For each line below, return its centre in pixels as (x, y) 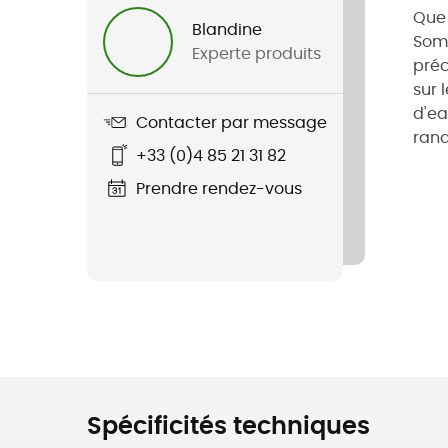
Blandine (227, 30)
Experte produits (257, 54)
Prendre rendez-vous (219, 188)
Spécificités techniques (228, 427)
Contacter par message (231, 122)
